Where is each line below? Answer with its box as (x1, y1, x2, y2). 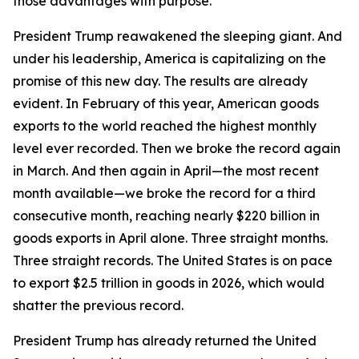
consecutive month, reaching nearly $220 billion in (13, 208, 320, 224)
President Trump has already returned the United (13, 333, 317, 349)
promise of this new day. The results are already (13, 73, 308, 89)
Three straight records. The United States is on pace (13, 252, 333, 268)
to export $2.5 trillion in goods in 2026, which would (13, 275, 325, 291)
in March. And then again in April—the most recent (13, 163, 319, 179)
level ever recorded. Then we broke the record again (13, 140, 341, 156)
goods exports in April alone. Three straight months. (13, 230, 328, 246)
